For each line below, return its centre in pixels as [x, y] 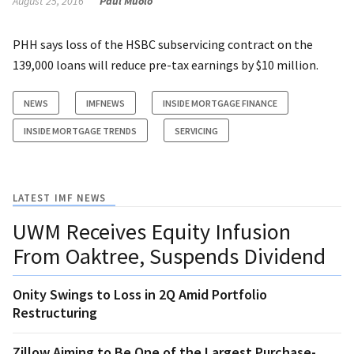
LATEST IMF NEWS [60, 198]
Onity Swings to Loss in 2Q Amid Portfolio [140, 294]
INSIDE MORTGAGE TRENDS [80, 130]
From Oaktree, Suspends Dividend [169, 256]
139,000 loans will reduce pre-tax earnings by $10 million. [166, 64]
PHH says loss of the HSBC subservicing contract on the [163, 44]
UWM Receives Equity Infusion [152, 231]
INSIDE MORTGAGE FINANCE [220, 103]
